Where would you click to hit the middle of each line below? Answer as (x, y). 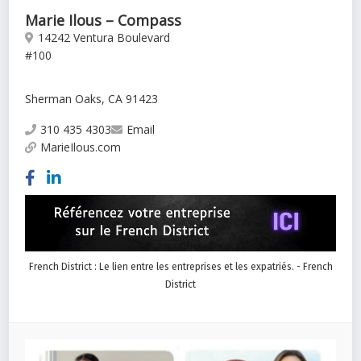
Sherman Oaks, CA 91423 (92, 99)
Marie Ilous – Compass (104, 21)
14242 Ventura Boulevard (104, 38)
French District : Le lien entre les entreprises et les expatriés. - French (180, 266)
